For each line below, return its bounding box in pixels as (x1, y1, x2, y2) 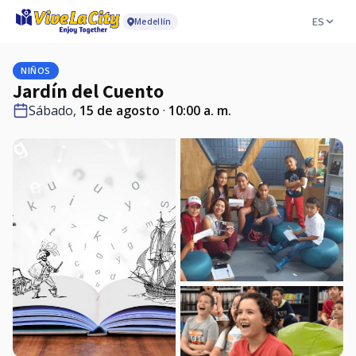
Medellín (134, 15, 172, 27)
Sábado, (29, 102, 79, 119)
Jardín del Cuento (13, 78, 164, 103)
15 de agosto (79, 102, 160, 119)
